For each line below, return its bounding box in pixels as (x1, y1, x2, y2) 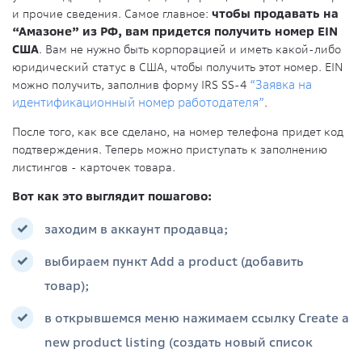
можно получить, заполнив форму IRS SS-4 (12, 78, 250, 93)
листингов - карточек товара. (12, 160, 175, 175)
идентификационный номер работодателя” (12, 95, 264, 111)
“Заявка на (250, 78, 312, 93)
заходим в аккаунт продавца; (44, 221, 229, 237)
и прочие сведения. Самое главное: (12, 6, 212, 22)
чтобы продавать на (212, 6, 339, 22)
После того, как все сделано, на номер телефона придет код (12, 124, 343, 140)
